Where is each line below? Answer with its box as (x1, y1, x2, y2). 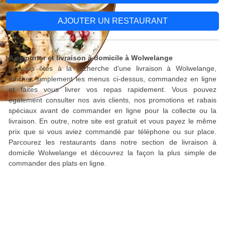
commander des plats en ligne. (9, 159, 106, 167)
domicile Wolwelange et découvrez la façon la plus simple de (9, 149, 216, 157)
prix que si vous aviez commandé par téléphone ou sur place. (9, 128, 216, 136)
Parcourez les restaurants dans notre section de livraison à (9, 138, 216, 146)
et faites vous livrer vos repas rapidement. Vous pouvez (9, 85, 216, 93)
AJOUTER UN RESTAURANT (57, 17, 168, 25)
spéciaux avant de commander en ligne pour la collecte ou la (9, 106, 216, 115)
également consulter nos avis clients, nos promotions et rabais (9, 96, 216, 104)
